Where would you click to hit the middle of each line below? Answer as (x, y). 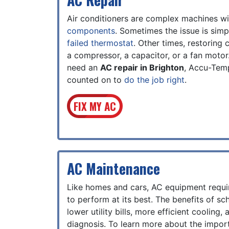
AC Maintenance (113, 168)
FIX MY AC (95, 106)
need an (84, 67)
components (91, 31)
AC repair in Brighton (142, 67)
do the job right (154, 80)
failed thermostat (100, 43)
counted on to (96, 80)
